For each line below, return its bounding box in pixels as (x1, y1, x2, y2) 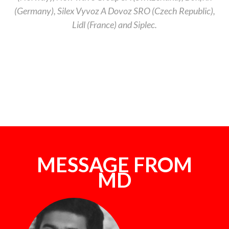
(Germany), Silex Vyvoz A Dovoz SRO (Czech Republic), (14, 5, 215, 16)
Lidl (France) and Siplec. (72, 19, 157, 30)
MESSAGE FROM (37, 152, 192, 177)
